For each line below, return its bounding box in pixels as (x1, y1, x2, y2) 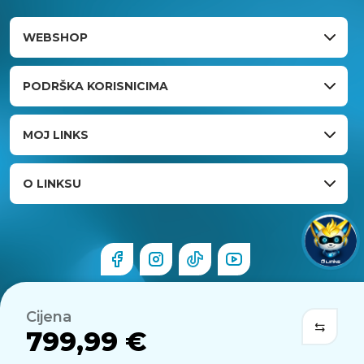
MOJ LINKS (23, 127, 89, 142)
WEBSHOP (23, 29, 88, 45)
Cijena (26, 307, 71, 326)
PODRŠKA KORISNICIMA (23, 78, 168, 93)
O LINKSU (23, 175, 81, 191)
